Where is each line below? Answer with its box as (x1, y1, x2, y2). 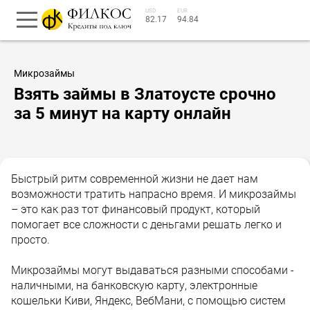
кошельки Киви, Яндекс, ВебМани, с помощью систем (11, 293, 286, 307)
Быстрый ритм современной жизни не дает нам (11, 172, 258, 185)
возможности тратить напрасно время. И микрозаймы (11, 187, 296, 201)
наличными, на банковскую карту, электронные (11, 278, 257, 292)
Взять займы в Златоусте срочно (14, 84, 276, 104)
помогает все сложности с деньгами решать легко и (11, 217, 282, 231)
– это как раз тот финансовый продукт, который (11, 202, 260, 216)
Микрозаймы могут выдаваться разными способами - (11, 263, 294, 277)
